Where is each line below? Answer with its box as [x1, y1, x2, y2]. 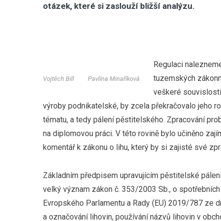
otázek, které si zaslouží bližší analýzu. [43, 1, 195, 11]
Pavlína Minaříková [88, 74, 140, 82]
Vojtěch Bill [43, 74, 74, 82]
